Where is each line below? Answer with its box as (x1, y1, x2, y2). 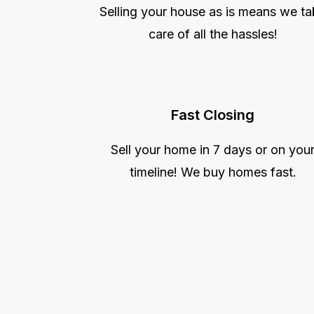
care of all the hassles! (148, 26, 278, 41)
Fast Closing (171, 106, 254, 123)
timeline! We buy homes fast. (129, 164, 296, 179)
